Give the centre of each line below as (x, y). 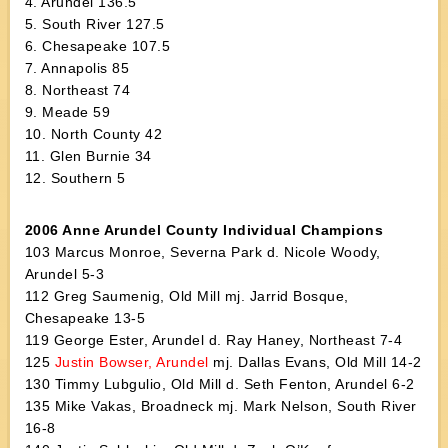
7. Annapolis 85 (77, 68)
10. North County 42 (93, 134)
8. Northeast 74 (77, 90)
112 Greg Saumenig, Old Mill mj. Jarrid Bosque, (186, 296)
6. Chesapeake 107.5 (97, 46)
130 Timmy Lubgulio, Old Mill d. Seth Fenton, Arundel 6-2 (219, 384)
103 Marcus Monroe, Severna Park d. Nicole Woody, (202, 252)
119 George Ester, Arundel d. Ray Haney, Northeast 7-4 (213, 340)
